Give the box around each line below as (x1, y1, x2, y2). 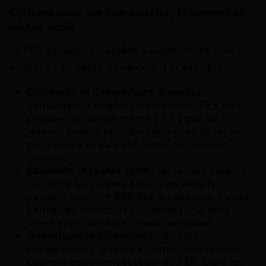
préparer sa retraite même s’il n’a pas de (27, 111, 218, 125)
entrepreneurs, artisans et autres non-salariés (27, 242, 239, 255)
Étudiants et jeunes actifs (27, 163, 150, 177)
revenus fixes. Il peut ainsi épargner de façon (27, 124, 240, 138)
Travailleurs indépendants (27, 229, 153, 242)
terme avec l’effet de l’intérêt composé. (27, 216, 216, 229)
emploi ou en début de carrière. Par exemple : (9, 59, 229, 73)
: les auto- (153, 229, 202, 242)
